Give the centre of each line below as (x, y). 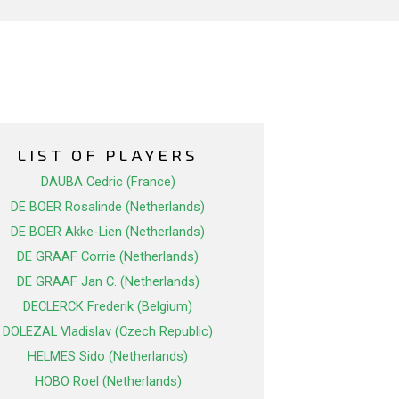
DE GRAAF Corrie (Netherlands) (108, 257)
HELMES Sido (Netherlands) (108, 357)
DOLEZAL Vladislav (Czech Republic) (108, 332)
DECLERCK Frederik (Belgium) (108, 307)
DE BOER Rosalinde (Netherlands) (108, 207)
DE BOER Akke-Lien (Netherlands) (108, 232)
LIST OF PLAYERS (108, 155)
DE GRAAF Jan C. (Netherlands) (108, 282)
